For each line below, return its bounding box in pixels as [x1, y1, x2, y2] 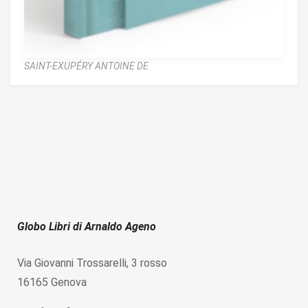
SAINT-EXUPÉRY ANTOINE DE [24, 60, 148, 72]
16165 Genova [17, 276, 87, 289]
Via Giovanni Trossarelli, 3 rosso [17, 256, 167, 270]
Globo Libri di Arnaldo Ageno [17, 220, 156, 234]
